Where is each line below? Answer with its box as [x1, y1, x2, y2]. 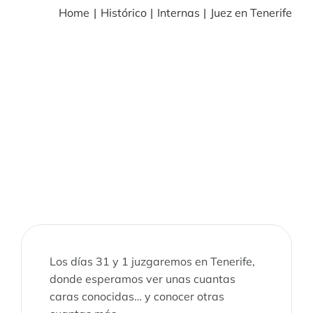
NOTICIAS [241, 72, 293, 87]
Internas [156, 6, 200, 20]
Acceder [241, 118, 284, 133]
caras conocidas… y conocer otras [49, 289, 224, 303]
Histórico [100, 6, 147, 20]
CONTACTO [241, 164, 303, 179]
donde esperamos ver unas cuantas [49, 271, 235, 286]
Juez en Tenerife [210, 6, 293, 20]
